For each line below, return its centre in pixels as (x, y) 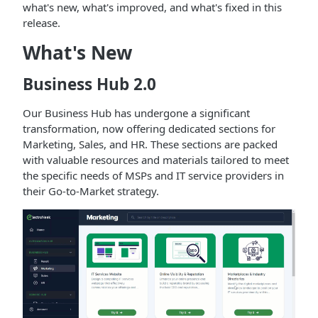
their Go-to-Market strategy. (91, 191)
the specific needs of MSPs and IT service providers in (153, 175)
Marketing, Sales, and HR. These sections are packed (150, 144)
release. (42, 23)
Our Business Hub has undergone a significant (136, 113)
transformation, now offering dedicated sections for (149, 128)
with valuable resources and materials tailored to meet (156, 160)
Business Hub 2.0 (89, 84)
